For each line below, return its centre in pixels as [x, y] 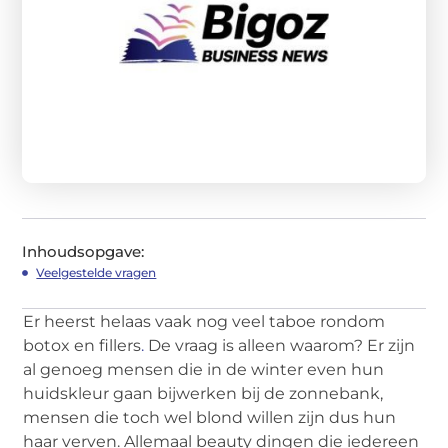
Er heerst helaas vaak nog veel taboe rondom [204, 321]
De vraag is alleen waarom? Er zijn [280, 345]
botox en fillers [82, 345]
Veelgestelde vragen [96, 272]
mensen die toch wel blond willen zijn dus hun [210, 417]
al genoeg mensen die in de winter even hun [204, 369]
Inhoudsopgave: [83, 251]
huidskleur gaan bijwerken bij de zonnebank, [203, 393]
